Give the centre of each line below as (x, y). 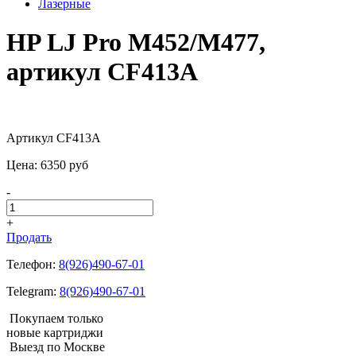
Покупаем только (56, 318)
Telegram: (33, 291)
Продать (29, 237)
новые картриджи (55, 332)
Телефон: (33, 264)
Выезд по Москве (57, 346)
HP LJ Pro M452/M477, (136, 43)
